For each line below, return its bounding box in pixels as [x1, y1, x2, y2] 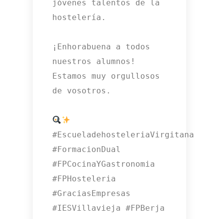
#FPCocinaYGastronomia [52, 159, 155, 169]
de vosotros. [52, 86, 116, 96]
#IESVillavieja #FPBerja [52, 203, 165, 213]
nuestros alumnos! [52, 57, 136, 66]
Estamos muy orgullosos [52, 71, 160, 81]
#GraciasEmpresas [52, 189, 131, 198]
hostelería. [52, 13, 111, 22]
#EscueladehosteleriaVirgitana [52, 130, 195, 140]
